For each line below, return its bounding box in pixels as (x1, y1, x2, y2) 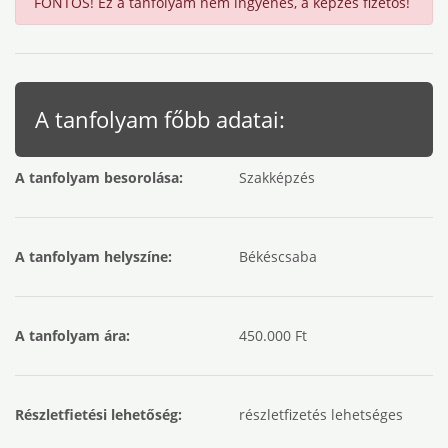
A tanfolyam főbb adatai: (35, 104, 285, 134)
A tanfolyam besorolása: (15, 168, 183, 187)
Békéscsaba (239, 247, 317, 266)
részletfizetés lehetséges (239, 405, 403, 424)
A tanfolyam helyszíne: (15, 247, 172, 266)
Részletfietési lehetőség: (15, 405, 182, 424)
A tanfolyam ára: (15, 326, 130, 345)
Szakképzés (239, 168, 315, 187)
